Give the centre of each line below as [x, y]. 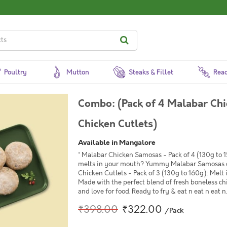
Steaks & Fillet [151, 72]
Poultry [16, 72]
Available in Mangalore [117, 142]
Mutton [78, 72]
